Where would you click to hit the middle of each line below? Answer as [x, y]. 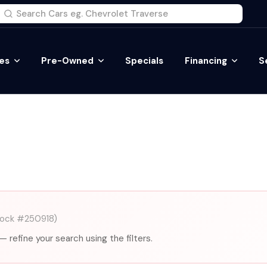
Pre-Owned [67, 61]
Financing [206, 61]
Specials [144, 61]
